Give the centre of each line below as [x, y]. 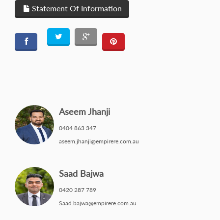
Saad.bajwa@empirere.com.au [98, 203]
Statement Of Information [76, 8]
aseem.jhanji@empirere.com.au [99, 141]
